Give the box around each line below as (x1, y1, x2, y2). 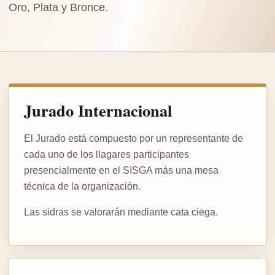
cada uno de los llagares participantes (24, 149, 189, 160)
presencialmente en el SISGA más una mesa (24, 165, 219, 176)
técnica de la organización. (24, 180, 141, 192)
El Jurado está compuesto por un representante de (24, 133, 243, 144)
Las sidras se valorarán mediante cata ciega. (24, 206, 218, 217)
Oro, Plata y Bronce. (9, 1, 108, 14)
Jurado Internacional (24, 98, 172, 122)
